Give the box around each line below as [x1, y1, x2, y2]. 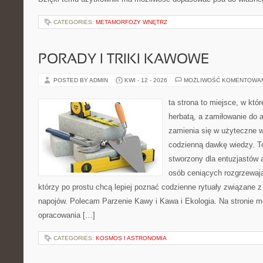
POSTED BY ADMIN [53, 77, 110, 83]
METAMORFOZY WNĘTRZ [96, 19, 167, 25]
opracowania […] [38, 211, 95, 220]
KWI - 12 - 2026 [124, 77, 167, 83]
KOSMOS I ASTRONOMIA [96, 235, 167, 241]
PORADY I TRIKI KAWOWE [38, 53, 209, 66]
